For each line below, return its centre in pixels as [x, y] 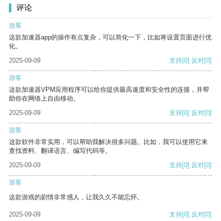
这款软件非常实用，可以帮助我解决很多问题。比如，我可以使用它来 [108, 142]
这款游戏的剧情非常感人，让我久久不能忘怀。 [76, 197]
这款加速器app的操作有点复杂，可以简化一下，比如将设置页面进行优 [110, 37]
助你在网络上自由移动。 [44, 99]
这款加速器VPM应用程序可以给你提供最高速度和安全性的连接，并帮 [109, 90]
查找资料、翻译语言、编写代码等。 [60, 151]
